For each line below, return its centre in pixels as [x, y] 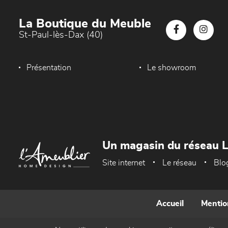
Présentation [49, 68]
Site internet [124, 163]
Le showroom [172, 68]
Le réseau [179, 163]
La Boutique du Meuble [85, 24]
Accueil [170, 204]
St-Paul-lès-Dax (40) [61, 35]
